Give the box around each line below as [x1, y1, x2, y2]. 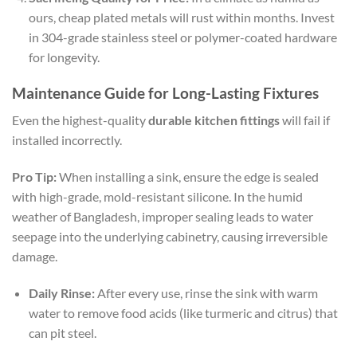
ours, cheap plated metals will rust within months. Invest [28, 10, 335, 25]
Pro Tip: [12, 169, 57, 185]
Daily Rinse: [28, 285, 95, 301]
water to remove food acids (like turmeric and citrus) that [28, 305, 338, 321]
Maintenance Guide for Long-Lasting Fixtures [12, 83, 319, 102]
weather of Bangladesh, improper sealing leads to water [12, 209, 313, 225]
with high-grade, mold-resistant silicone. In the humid [12, 189, 303, 205]
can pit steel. [28, 325, 96, 341]
